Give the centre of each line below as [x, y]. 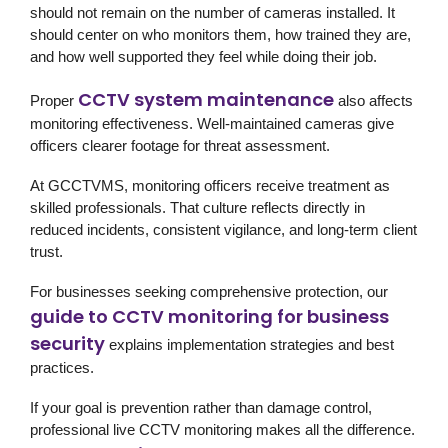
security [67, 343]
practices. [62, 367]
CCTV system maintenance [206, 99]
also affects [373, 100]
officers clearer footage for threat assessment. [180, 145]
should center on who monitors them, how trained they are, [220, 34]
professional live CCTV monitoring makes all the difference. [222, 429]
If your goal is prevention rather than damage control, [201, 407]
